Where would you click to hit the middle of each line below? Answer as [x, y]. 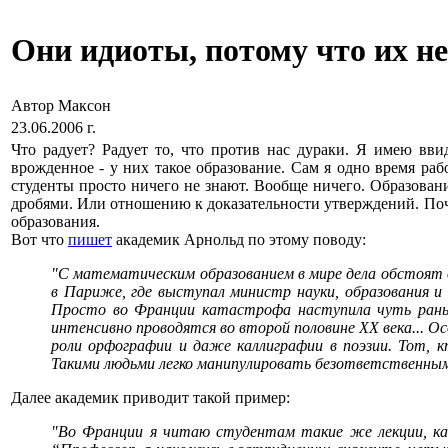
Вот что [39, 239]
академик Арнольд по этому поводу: [239, 239]
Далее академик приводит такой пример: [150, 397]
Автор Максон [63, 105]
